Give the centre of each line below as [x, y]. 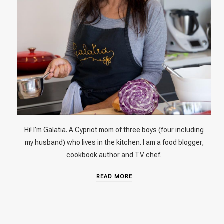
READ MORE [114, 177]
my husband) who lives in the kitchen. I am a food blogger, [114, 143]
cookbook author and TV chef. [114, 155]
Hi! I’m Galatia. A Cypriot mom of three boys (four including [114, 130]
